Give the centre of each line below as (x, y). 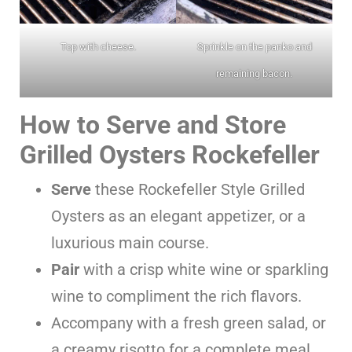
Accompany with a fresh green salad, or (189, 323)
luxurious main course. (130, 242)
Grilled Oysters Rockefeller (170, 154)
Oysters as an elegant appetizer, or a (178, 216)
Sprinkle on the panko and (254, 46)
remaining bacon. (254, 73)
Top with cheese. (98, 46)
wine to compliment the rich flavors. (176, 296)
